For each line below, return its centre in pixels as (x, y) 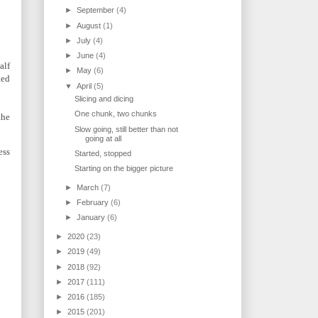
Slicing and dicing (104, 99)
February (94, 203)
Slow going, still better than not (127, 129)
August (90, 25)
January (92, 218)
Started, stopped (103, 153)
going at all (104, 138)
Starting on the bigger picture (124, 169)
